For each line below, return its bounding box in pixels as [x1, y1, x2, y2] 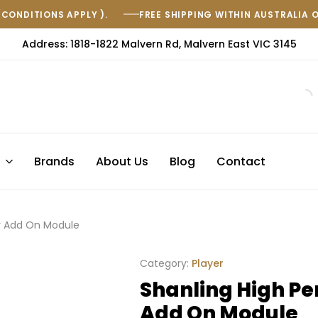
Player [192, 256, 224, 271]
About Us [96, 153, 148, 170]
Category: [140, 256, 189, 271]
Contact [216, 153, 265, 170]
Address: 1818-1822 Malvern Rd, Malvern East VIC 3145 [21, 36, 297, 51]
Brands [34, 153, 75, 170]
